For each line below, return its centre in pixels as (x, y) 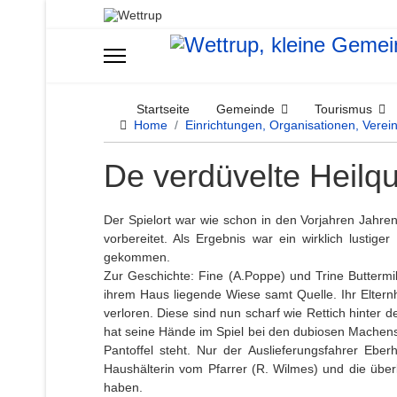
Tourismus (343, 109)
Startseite (163, 109)
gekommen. (139, 257)
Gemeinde (245, 109)
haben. (123, 388)
